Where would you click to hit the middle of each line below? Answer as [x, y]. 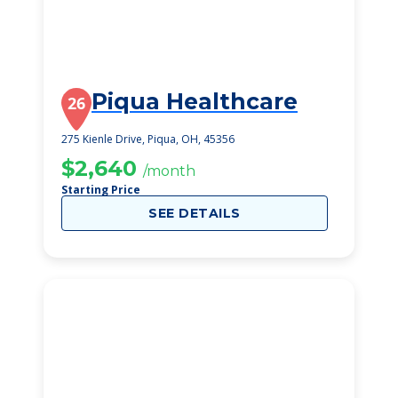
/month [169, 171]
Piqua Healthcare [195, 101]
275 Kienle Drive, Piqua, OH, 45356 [148, 139]
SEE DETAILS [195, 213]
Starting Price [101, 190]
